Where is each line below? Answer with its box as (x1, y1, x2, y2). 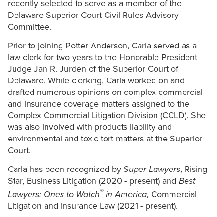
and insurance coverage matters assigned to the (8, 98, 189, 109)
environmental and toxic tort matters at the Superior (8, 133, 202, 144)
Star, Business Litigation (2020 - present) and (8, 175, 179, 186)
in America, (103, 189, 149, 200)
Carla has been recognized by (8, 164, 124, 175)
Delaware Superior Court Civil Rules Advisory (8, 10, 179, 21)
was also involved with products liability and (8, 122, 172, 133)
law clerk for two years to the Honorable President (8, 52, 197, 63)
